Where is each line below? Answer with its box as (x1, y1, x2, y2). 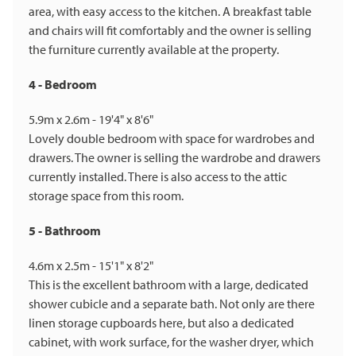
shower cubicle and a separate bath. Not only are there (29, 296, 315, 312)
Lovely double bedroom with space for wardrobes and (29, 130, 315, 147)
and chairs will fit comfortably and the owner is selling (29, 22, 311, 39)
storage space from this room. (29, 188, 184, 204)
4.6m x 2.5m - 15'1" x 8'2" (29, 257, 153, 274)
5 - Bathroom (29, 222, 101, 239)
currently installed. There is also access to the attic (29, 168, 287, 185)
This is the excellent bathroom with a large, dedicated (29, 277, 308, 293)
